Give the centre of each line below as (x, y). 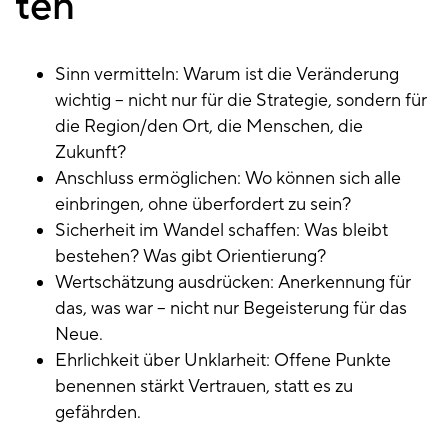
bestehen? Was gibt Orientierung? (190, 257)
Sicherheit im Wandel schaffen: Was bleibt (221, 231)
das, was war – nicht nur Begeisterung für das (231, 309)
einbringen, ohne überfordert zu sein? (203, 205)
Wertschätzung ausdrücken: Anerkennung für (233, 283)
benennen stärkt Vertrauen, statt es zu (204, 387)
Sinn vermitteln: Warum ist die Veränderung (227, 75)
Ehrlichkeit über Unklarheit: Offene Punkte (223, 361)
